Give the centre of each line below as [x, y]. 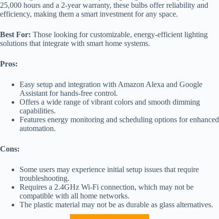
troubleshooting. [44, 178]
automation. [38, 128]
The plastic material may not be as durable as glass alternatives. [116, 204]
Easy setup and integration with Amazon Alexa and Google [111, 84]
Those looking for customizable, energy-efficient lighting [119, 34]
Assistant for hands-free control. [69, 93]
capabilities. [38, 110]
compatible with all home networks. [75, 196]
